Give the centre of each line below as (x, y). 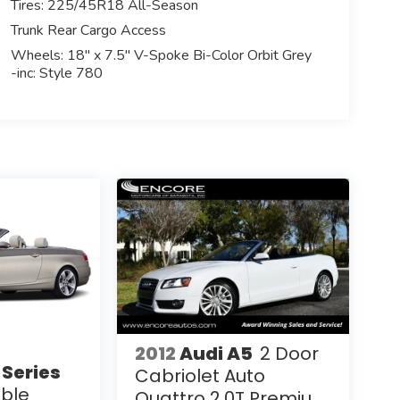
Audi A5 (216, 354)
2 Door (289, 354)
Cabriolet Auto (200, 376)
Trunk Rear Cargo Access (88, 30)
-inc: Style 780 (56, 73)
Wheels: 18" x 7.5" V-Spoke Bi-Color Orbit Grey (161, 55)
